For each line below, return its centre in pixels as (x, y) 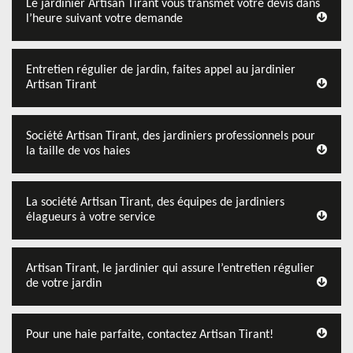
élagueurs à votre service (91, 217)
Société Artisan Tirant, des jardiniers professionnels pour (171, 136)
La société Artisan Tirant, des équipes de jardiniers (155, 203)
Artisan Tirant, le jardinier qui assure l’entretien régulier (170, 269)
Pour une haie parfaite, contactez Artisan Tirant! (150, 335)
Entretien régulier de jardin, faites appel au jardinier (161, 70)
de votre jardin (64, 284)
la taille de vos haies (78, 151)
